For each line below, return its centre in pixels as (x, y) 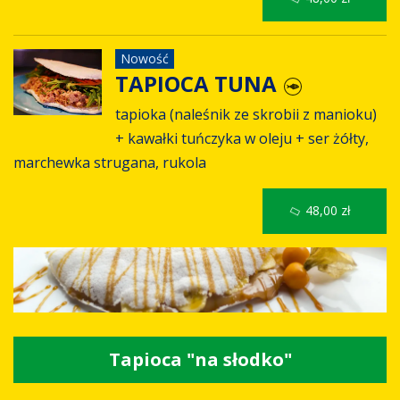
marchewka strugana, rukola (110, 162)
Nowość (144, 59)
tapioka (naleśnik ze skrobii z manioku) (246, 114)
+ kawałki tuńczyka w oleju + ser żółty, (242, 138)
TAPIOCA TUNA (198, 84)
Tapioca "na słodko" (200, 360)
